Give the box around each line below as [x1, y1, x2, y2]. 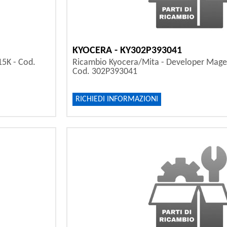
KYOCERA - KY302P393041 [72, 46, 182, 56]
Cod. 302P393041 [72, 67, 137, 77]
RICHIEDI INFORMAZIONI [75, 95, 158, 104]
